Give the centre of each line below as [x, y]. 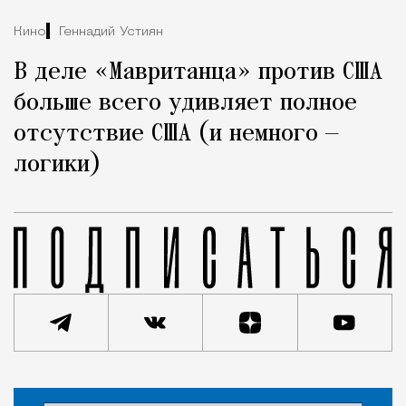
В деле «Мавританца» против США [198, 73]
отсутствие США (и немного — [176, 135]
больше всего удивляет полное [185, 104]
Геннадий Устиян [111, 32]
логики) [57, 165]
